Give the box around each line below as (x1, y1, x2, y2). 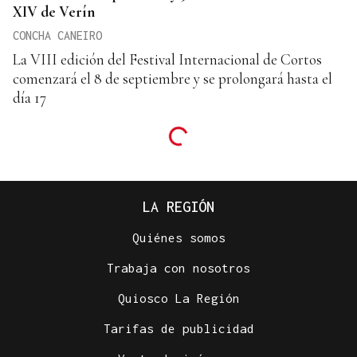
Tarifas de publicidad (103, 320, 254, 335)
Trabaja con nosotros (107, 260, 250, 275)
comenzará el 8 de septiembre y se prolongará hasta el (13, 69, 332, 88)
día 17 (13, 88, 46, 107)
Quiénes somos (131, 229, 226, 245)
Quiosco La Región (117, 290, 240, 305)
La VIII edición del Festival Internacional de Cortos (13, 49, 322, 69)
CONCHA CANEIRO (13, 28, 102, 42)
